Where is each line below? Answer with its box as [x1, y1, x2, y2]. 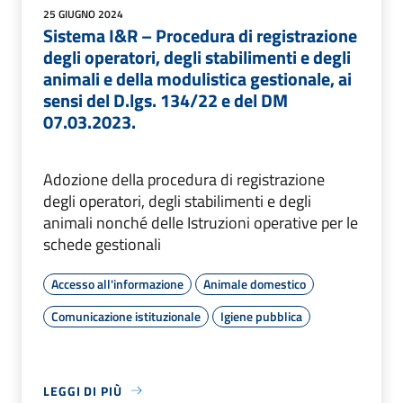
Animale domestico [203, 273, 306, 293]
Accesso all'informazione [51, 273, 184, 293]
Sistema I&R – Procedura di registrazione [43, 21, 357, 49]
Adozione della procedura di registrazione [43, 166, 325, 192]
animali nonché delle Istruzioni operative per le [43, 210, 358, 235]
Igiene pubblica [220, 306, 302, 326]
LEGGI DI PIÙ [43, 381, 122, 400]
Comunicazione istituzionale [51, 306, 201, 326]
